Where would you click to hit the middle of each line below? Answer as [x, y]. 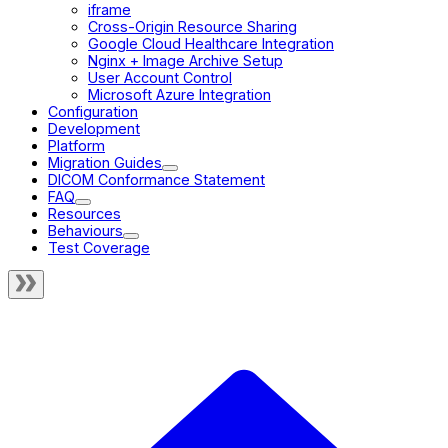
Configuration [93, 111]
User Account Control [160, 77]
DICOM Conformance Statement [156, 179]
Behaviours [85, 230]
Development [94, 128]
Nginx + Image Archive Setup [185, 60]
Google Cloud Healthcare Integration [211, 43]
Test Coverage [99, 247]
